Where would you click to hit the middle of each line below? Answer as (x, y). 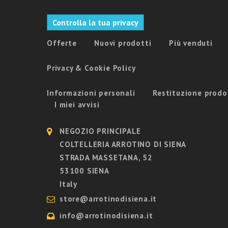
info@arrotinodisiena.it (106, 216)
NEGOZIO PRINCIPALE (100, 131)
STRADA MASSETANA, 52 (106, 158)
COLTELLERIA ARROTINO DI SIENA (123, 145)
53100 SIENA (84, 171)
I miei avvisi (77, 105)
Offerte (62, 43)
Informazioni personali (91, 93)
